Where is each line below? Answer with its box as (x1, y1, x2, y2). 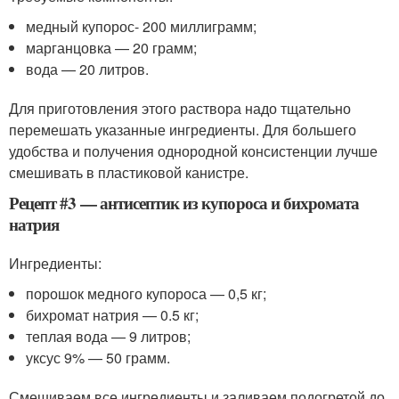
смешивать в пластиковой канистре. (9, 162, 248, 183)
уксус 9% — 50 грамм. (26, 347, 171, 368)
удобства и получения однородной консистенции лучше (9, 141, 378, 161)
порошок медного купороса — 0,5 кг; (26, 283, 267, 304)
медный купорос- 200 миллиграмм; (26, 16, 257, 37)
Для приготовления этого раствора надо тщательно (9, 98, 351, 118)
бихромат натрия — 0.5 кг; (26, 305, 199, 325)
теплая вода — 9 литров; (26, 326, 191, 346)
